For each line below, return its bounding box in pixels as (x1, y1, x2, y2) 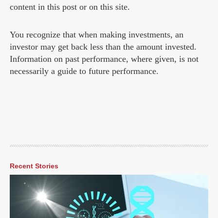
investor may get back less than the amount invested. (10, 42, 197, 52)
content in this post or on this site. (10, 2, 132, 12)
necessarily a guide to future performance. (10, 66, 159, 76)
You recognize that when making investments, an (10, 30, 183, 40)
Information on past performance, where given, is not (10, 54, 199, 64)
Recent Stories (10, 162, 58, 170)
